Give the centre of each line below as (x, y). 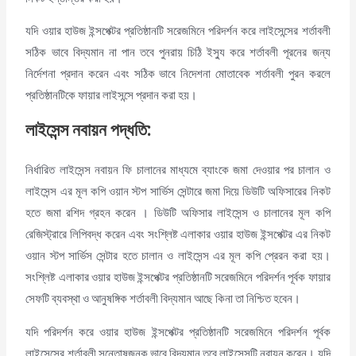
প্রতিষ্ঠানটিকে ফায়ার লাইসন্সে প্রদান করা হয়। (112, 95)
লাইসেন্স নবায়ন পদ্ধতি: (89, 131)
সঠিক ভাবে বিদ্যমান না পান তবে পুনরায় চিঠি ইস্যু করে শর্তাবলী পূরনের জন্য (178, 52)
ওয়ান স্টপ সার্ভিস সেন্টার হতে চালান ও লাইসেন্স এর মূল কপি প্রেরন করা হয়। (178, 256)
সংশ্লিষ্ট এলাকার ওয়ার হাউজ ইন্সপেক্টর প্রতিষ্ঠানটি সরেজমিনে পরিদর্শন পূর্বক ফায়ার (178, 277)
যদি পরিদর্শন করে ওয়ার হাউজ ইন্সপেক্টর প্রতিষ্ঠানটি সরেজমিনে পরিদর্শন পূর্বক (178, 331)
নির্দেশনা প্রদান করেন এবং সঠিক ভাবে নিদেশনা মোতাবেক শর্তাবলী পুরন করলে (178, 74)
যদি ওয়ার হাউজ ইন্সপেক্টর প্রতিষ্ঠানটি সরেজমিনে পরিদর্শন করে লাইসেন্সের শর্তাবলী (178, 31)
